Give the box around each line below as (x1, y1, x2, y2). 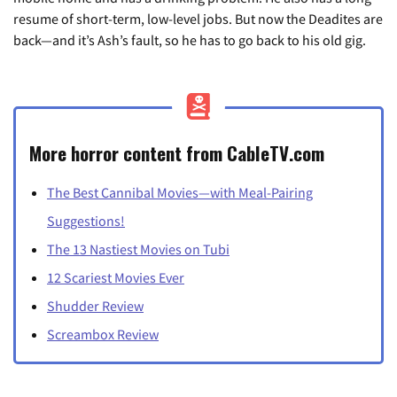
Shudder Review (47, 296, 144, 315)
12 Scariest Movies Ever (47, 268, 184, 286)
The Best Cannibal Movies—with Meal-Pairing (47, 183, 313, 201)
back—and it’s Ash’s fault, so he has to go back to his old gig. (13, 30, 366, 49)
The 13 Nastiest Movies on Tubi (47, 239, 230, 258)
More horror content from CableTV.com (29, 138, 324, 167)
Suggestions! (47, 211, 125, 230)
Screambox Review (47, 324, 159, 343)
